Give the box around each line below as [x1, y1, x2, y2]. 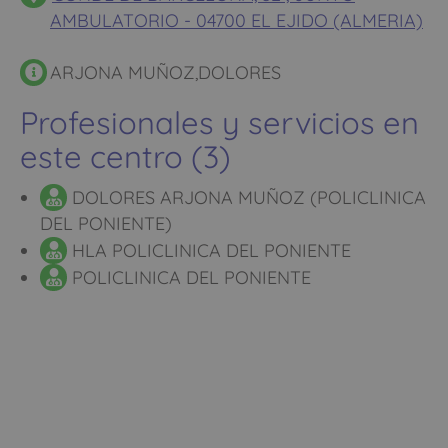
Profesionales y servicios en [20, 102, 419, 142]
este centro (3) [20, 136, 231, 176]
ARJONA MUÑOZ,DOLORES [50, 60, 281, 84]
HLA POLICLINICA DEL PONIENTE [67, 238, 351, 262]
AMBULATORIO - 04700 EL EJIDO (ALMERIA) [50, 8, 423, 32]
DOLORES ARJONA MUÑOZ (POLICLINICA [67, 185, 426, 209]
